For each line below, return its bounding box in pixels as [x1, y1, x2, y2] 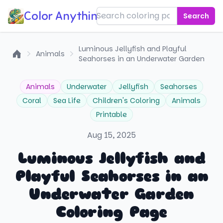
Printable [96, 110, 127, 119]
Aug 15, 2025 [87, 129, 136, 141]
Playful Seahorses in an [14, 167, 209, 186]
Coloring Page [56, 203, 167, 222]
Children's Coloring [93, 96, 160, 106]
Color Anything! [24, 8, 107, 23]
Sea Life [53, 96, 81, 106]
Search [183, 11, 209, 21]
